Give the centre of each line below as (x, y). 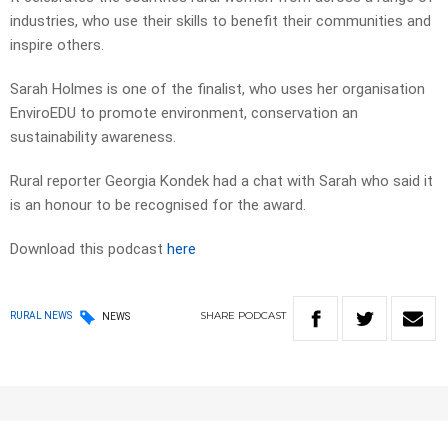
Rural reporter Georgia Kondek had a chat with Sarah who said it (221, 181)
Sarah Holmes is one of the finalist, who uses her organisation (217, 89)
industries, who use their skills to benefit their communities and (220, 21)
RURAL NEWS (41, 316)
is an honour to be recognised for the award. (158, 205)
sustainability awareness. (93, 137)
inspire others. (57, 45)
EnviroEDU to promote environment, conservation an (184, 113)
